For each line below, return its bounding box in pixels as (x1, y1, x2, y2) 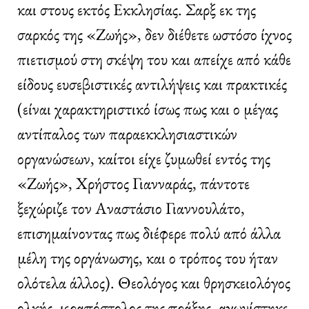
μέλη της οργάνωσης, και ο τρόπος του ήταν (17, 246, 278, 268)
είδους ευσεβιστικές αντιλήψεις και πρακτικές (17, 72, 287, 94)
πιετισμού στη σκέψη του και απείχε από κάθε (17, 48, 291, 70)
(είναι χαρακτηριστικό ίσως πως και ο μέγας (17, 97, 278, 119)
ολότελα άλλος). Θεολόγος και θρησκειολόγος (17, 271, 290, 293)
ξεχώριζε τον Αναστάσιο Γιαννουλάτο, (17, 197, 245, 219)
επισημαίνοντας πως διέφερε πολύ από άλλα (17, 221, 281, 243)
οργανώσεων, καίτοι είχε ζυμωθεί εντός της (17, 147, 270, 169)
